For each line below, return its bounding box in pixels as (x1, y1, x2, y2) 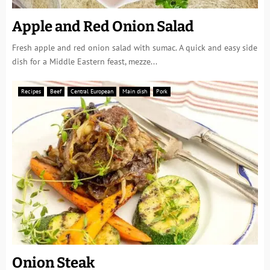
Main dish (122, 87, 147, 95)
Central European (71, 87, 113, 95)
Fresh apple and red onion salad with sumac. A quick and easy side (12, 42, 257, 53)
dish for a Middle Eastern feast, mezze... (12, 56, 157, 67)
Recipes (21, 87, 41, 95)
